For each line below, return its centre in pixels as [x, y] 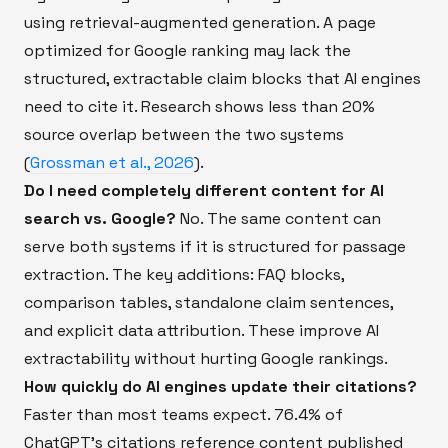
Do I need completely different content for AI [204, 190]
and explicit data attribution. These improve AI [201, 330]
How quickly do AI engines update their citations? [220, 386]
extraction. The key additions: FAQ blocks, [184, 274]
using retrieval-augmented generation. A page [200, 22]
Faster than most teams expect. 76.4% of [183, 414]
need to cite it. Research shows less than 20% [199, 106]
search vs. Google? [100, 218]
